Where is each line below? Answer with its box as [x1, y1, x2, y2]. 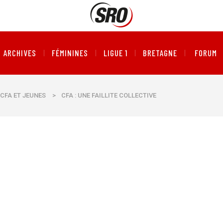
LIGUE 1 [103, 48, 128, 58]
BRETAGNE [143, 48, 178, 58]
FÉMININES [51, 48, 88, 58]
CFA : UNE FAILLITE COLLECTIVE [61, 92, 156, 99]
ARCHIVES [3, 48, 36, 58]
